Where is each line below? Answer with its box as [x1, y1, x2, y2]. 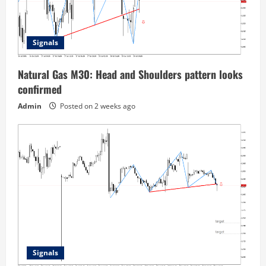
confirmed [18, 81, 62, 97]
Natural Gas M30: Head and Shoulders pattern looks [18, 66, 243, 83]
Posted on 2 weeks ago [58, 101, 135, 112]
